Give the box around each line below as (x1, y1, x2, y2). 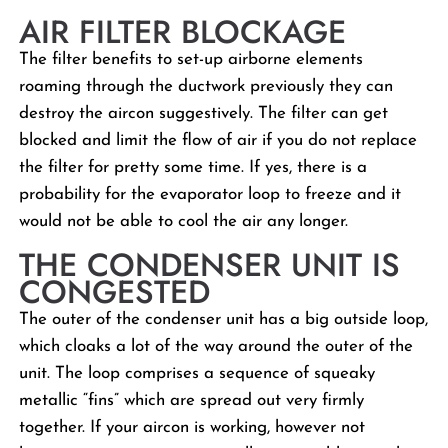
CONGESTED (19, 269, 211, 315)
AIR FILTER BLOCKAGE (19, 9, 347, 55)
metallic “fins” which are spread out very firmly (19, 392, 365, 409)
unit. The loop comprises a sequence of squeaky (19, 365, 376, 382)
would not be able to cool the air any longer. (19, 213, 349, 230)
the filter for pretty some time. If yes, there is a (19, 159, 368, 176)
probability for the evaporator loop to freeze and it (19, 186, 402, 203)
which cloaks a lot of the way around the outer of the (19, 338, 414, 355)
